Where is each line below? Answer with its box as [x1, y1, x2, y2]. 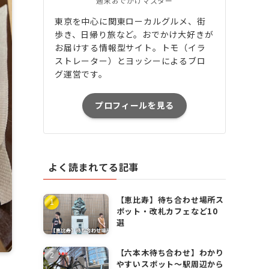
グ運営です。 [55, 67, 107, 80]
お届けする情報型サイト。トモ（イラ [55, 41, 206, 53]
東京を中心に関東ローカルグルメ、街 [55, 14, 206, 27]
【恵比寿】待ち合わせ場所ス [116, 193, 225, 205]
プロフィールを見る [94, 99, 175, 112]
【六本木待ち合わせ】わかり [116, 247, 225, 259]
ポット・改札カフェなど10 [116, 205, 219, 217]
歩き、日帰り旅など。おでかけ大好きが [55, 28, 214, 40]
